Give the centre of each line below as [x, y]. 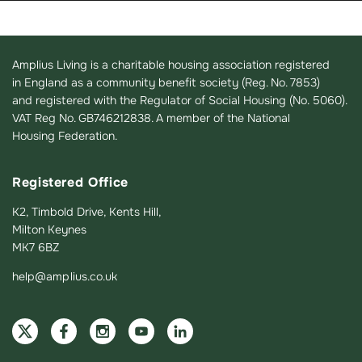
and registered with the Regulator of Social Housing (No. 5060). [179, 100]
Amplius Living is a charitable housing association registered [171, 64]
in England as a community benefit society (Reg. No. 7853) [166, 82]
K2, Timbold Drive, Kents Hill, [87, 211]
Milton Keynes [49, 229]
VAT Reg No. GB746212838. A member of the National [151, 118]
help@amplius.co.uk [65, 276]
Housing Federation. [65, 135]
